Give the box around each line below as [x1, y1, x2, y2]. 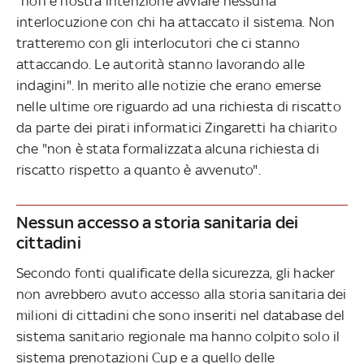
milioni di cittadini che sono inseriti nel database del [16, 306, 345, 323]
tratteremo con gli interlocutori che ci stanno [16, 34, 301, 51]
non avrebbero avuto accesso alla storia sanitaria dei [16, 285, 347, 302]
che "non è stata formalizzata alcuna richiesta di [16, 140, 319, 157]
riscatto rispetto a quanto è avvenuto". [16, 161, 261, 178]
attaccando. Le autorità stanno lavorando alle [16, 55, 305, 72]
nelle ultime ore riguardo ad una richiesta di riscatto [16, 97, 341, 115]
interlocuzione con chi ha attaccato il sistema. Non [16, 13, 336, 30]
